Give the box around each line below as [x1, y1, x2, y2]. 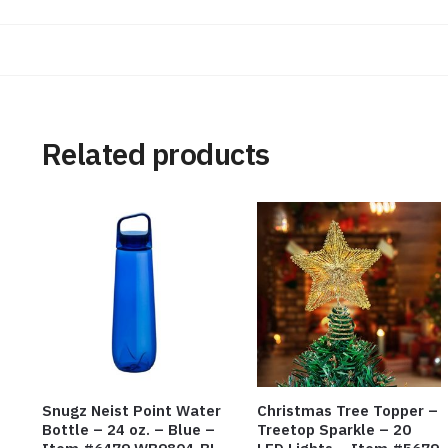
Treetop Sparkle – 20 [256, 420, 411, 440]
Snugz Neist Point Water [41, 401, 221, 421]
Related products [41, 134, 270, 174]
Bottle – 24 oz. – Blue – [41, 420, 215, 440]
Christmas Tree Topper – [256, 401, 438, 421]
